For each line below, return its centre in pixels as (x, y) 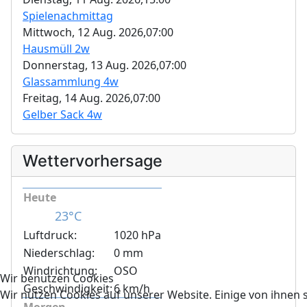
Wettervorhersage (93, 161)
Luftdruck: (50, 235)
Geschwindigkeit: (68, 289)
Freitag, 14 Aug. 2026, (78, 98)
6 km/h (132, 289)
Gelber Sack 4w (62, 115)
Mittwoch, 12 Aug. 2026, (84, 33)
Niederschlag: (59, 253)
